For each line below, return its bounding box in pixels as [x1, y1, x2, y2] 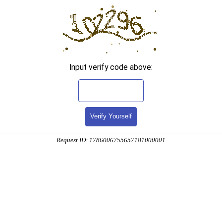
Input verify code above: [69, 62, 153, 72]
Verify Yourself [90, 112, 132, 120]
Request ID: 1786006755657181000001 [56, 136, 166, 144]
